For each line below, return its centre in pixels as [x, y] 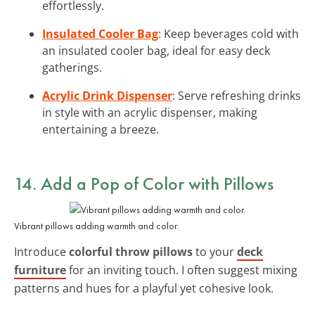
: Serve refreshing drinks [237, 95]
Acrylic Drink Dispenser [107, 95]
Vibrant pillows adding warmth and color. [96, 225]
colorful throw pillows [131, 251]
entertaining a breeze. [101, 129]
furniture [40, 270]
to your [215, 251]
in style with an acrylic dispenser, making [150, 112]
